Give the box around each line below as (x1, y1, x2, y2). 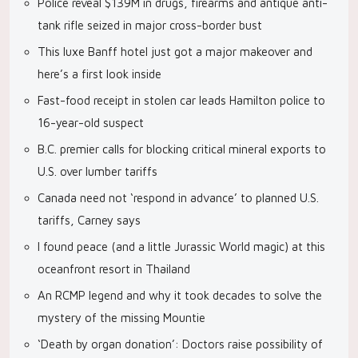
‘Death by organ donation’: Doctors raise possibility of (38, 337, 323, 351)
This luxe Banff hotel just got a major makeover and (38, 45, 312, 58)
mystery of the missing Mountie (38, 311, 205, 324)
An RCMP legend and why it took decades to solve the (38, 288, 322, 302)
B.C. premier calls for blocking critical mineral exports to (38, 142, 326, 156)
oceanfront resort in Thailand (38, 262, 190, 276)
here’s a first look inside (38, 67, 161, 81)
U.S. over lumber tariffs (38, 165, 157, 178)
